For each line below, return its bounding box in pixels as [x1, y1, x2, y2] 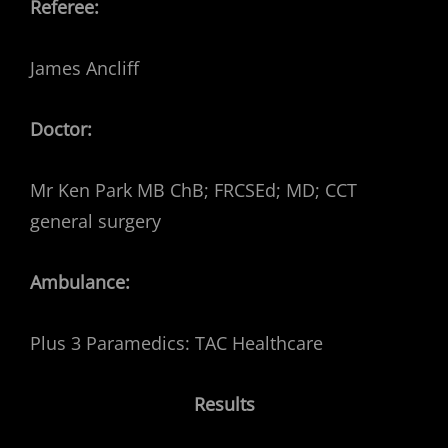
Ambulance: [30, 270, 135, 294]
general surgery [30, 209, 161, 233]
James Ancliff [30, 56, 139, 80]
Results [193, 392, 255, 416]
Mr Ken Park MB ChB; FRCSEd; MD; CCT [30, 178, 357, 202]
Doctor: [30, 117, 92, 141]
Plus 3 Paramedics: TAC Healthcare [30, 331, 323, 355]
